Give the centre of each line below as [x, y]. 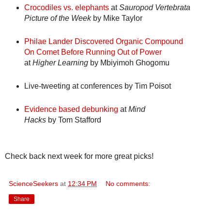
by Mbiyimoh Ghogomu [129, 63]
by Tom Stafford [73, 120]
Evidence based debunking [71, 109]
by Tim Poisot [147, 86]
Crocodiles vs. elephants [66, 8]
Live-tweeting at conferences [73, 86]
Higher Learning [60, 63]
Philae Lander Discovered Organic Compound [103, 42]
